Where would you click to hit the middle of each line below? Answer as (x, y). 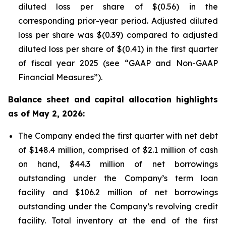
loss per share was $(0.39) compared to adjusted (118, 35)
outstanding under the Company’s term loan (118, 178)
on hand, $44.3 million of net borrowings (118, 164)
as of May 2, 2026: (46, 114)
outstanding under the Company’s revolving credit (118, 206)
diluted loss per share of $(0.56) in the (118, 7)
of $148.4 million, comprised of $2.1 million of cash (118, 150)
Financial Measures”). (60, 77)
